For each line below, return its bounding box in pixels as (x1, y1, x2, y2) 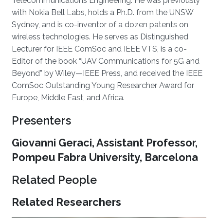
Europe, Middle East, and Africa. (12, 93, 125, 102)
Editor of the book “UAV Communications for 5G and (12, 56, 200, 66)
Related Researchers (12, 196, 121, 208)
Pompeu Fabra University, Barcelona (12, 151, 198, 163)
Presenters (12, 114, 71, 127)
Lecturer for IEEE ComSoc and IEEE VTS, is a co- (12, 44, 187, 54)
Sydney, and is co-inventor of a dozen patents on (12, 20, 188, 29)
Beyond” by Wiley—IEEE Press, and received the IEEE (12, 69, 202, 78)
